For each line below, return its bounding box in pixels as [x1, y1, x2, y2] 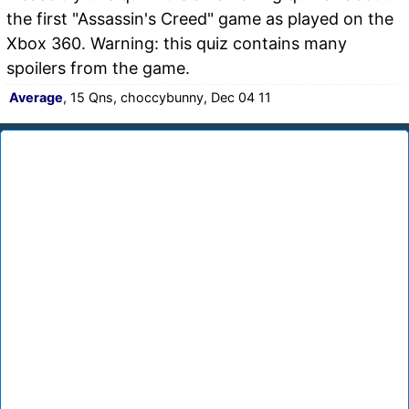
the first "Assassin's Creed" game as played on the [6, 8, 393, 28]
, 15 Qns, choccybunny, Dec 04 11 [63, 89, 271, 105]
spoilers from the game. [6, 58, 190, 78]
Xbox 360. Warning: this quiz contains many [6, 33, 347, 53]
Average [9, 89, 63, 105]
